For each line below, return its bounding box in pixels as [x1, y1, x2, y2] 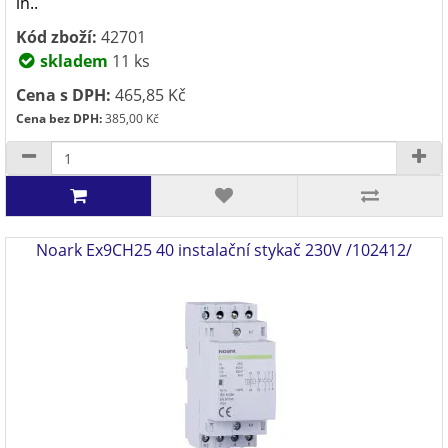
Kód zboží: [16, 26, 97, 48]
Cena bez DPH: [16, 110, 102, 127]
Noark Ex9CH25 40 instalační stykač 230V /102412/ [36, 239, 412, 261]
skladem [36, 50, 108, 72]
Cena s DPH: [16, 84, 111, 106]
